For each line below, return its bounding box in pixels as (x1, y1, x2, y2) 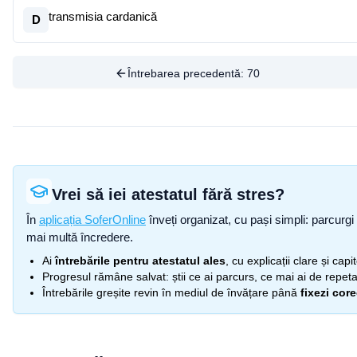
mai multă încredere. (26, 230, 133, 244)
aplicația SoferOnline (39, 213, 146, 226)
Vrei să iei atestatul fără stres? (52, 186, 284, 203)
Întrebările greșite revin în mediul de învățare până (42, 286, 297, 299)
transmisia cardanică (49, 10, 157, 23)
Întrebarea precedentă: (127, 67, 247, 80)
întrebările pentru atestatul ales (55, 254, 226, 267)
